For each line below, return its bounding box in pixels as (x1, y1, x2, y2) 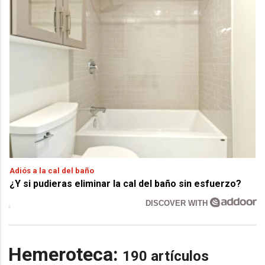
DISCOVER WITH (146, 198, 211, 208)
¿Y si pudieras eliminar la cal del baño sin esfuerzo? (9, 177, 242, 189)
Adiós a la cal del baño (9, 166, 95, 175)
